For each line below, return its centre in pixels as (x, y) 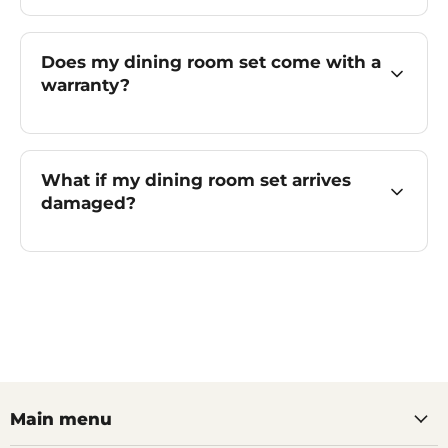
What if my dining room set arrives (196, 179)
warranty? (85, 84)
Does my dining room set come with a (211, 61)
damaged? (88, 202)
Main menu (61, 418)
